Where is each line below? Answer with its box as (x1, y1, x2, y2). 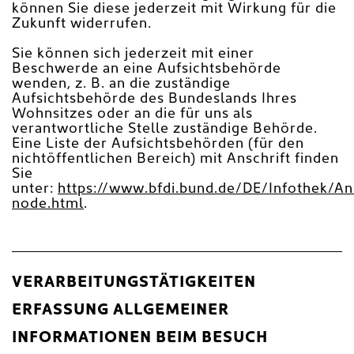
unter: (12, 181, 58, 197)
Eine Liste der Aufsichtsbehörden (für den (12, 136, 304, 152)
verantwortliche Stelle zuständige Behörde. (12, 121, 318, 137)
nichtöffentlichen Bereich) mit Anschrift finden (12, 151, 339, 167)
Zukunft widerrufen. (12, 16, 152, 32)
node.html (12, 196, 84, 212)
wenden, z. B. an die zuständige (12, 76, 231, 92)
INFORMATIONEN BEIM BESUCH (12, 330, 268, 346)
